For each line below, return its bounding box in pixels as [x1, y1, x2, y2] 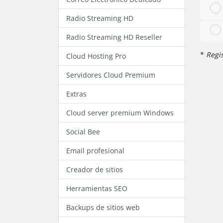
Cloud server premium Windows [66, 108, 174, 117]
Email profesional [66, 145, 124, 155]
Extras [66, 89, 87, 99]
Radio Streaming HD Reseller [66, 32, 162, 42]
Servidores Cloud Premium [66, 70, 155, 80]
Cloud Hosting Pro [66, 51, 126, 61]
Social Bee [66, 126, 100, 136]
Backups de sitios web [66, 202, 140, 212]
